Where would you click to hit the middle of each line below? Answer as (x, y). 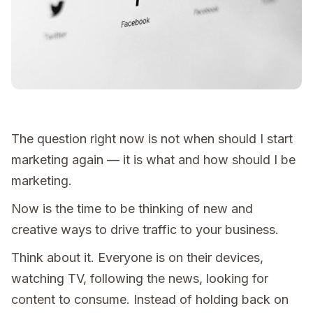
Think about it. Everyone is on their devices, (137, 257)
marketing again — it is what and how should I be (153, 159)
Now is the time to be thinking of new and (132, 208)
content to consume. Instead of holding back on (150, 299)
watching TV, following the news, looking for (140, 278)
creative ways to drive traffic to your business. (145, 229)
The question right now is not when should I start (152, 138)
